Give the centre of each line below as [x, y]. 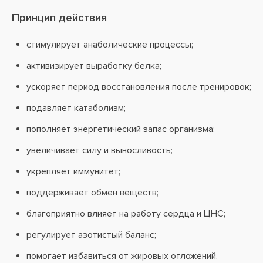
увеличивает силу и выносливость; [100, 150]
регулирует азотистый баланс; [91, 235]
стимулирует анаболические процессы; [110, 45]
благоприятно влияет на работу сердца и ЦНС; [126, 214]
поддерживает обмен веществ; [92, 193]
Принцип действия [59, 18]
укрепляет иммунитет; [73, 171]
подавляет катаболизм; [76, 108]
